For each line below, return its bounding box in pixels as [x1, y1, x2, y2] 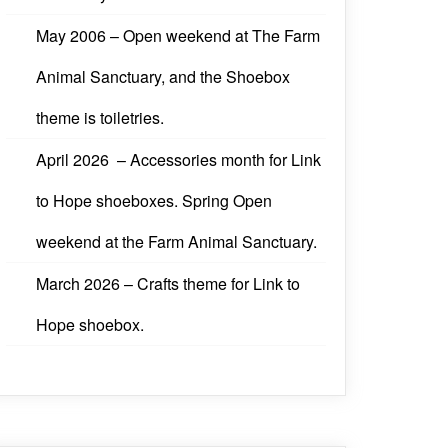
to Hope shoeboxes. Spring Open [36, 189, 272, 213]
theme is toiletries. [36, 106, 164, 130]
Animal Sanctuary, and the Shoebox [36, 65, 290, 89]
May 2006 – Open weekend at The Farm [36, 24, 320, 48]
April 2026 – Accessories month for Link [36, 148, 321, 172]
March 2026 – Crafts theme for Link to [36, 272, 300, 296]
